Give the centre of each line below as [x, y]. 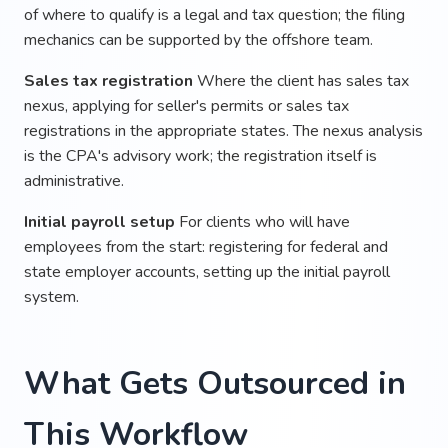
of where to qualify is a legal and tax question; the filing [214, 14]
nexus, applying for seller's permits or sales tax [186, 105]
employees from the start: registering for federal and [206, 246]
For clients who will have [262, 221]
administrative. [74, 180]
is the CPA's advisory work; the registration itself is [200, 155]
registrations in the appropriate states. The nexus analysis [223, 130]
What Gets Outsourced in [215, 383]
